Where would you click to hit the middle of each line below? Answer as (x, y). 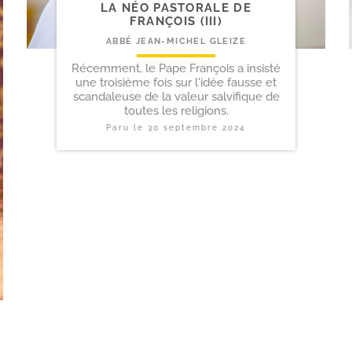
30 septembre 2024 (197, 128)
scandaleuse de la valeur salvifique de (176, 97)
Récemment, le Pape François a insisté (176, 69)
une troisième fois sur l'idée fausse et (176, 83)
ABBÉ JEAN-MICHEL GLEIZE (176, 42)
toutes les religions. (176, 111)
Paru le (127, 128)
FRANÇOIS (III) (176, 22)
